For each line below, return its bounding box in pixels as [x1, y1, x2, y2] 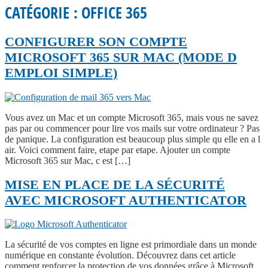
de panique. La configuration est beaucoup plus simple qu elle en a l [5, 133, 260, 144]
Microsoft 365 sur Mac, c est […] [5, 155, 130, 166]
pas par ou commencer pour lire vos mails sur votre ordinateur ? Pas [5, 123, 260, 133]
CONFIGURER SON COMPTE [5, 34, 187, 50]
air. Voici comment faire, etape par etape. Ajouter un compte [5, 144, 230, 155]
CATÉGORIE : [5, 2, 81, 24]
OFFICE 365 [81, 2, 147, 24]
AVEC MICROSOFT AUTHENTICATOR [5, 192, 246, 208]
